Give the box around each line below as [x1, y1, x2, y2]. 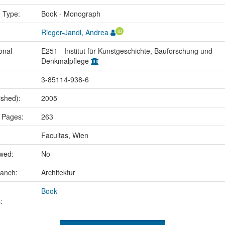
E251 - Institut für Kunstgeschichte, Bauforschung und [41, 45, 212, 56]
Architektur [41, 167, 75, 177]
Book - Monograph [41, 8, 100, 19]
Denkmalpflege [41, 55, 91, 66]
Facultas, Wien [41, 130, 88, 140]
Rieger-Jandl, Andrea [41, 27, 108, 37]
